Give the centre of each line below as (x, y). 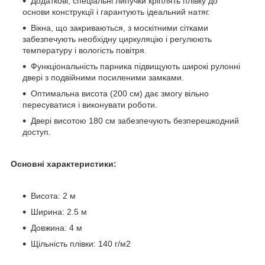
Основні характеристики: (64, 164)
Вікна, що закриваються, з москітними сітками (119, 28)
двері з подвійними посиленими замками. (103, 77)
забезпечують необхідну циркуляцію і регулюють (117, 39)
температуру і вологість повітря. (85, 50)
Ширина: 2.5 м (59, 211)
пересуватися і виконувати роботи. (90, 104)
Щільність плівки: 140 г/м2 (81, 243)
